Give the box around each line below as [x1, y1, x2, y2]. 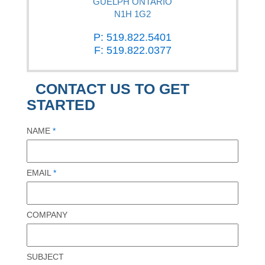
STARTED [27, 96, 95, 114]
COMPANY [27, 210, 67, 220]
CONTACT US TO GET [35, 80, 189, 98]
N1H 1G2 [114, 9, 151, 20]
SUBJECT [27, 252, 64, 262]
